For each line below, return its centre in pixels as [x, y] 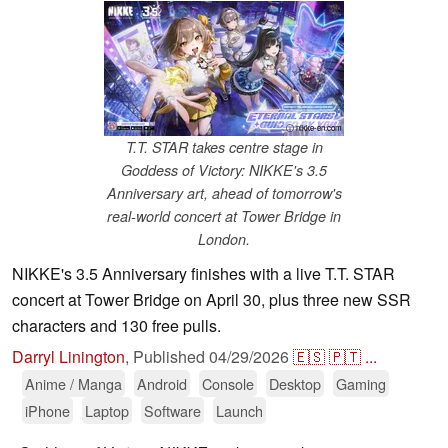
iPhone [47, 411]
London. [224, 239]
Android [162, 384]
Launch [239, 411]
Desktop [295, 384]
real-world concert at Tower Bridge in [224, 216]
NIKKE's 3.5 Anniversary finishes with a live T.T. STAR [203, 274]
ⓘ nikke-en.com [314, 128]
